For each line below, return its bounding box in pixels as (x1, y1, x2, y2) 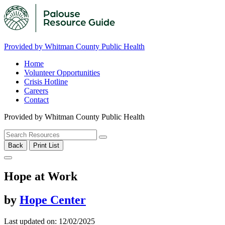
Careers (24, 86, 48, 95)
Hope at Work (4, 169, 77, 183)
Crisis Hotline (24, 77, 68, 86)
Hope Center (20, 193, 86, 206)
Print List (33, 142, 59, 149)
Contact (24, 95, 49, 104)
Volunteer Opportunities (24, 68, 100, 77)
